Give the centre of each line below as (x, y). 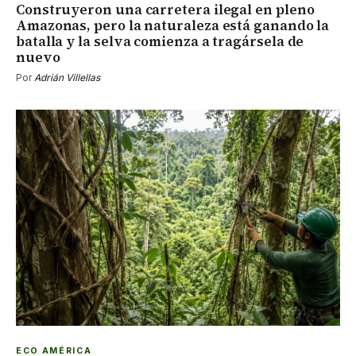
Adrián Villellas (67, 78)
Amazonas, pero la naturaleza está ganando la (173, 26)
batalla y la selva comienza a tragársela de (160, 42)
